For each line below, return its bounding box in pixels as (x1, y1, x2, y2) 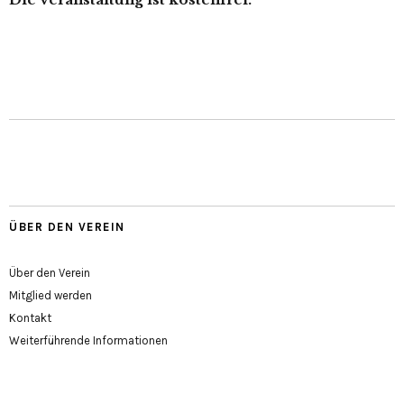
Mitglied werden (9, 289, 92, 303)
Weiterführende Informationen (9, 334, 168, 348)
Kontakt (9, 311, 51, 326)
